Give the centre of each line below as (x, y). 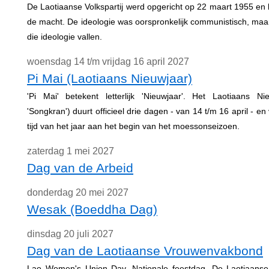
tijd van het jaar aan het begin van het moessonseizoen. (133, 126)
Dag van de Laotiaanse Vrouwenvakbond (145, 251)
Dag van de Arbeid (80, 168)
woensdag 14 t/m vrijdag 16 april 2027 (108, 62)
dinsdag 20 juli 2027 (70, 234)
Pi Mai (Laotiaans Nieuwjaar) (110, 78)
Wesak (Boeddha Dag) (92, 209)
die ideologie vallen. (65, 37)
